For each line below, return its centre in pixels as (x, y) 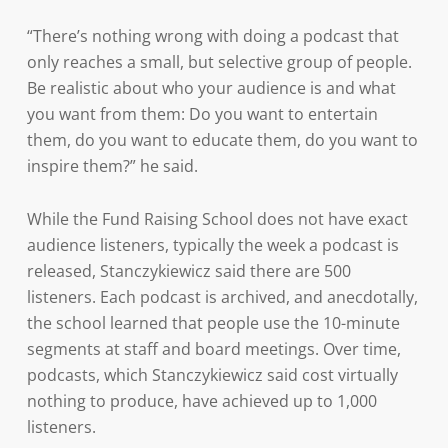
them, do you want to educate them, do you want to (222, 140)
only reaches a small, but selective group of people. (219, 62)
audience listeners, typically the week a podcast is (212, 245)
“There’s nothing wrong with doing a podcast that (212, 36)
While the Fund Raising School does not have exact (217, 219)
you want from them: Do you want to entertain (202, 114)
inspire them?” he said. (112, 166)
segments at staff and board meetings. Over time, (213, 349)
